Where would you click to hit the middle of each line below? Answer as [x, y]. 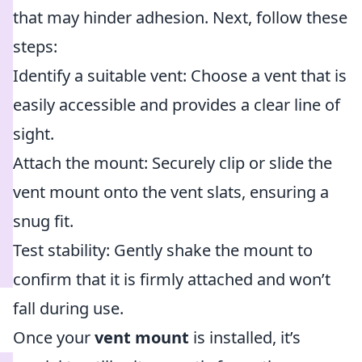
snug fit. [43, 221]
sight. [34, 134]
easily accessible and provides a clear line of [177, 105]
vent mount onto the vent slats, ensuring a [171, 192]
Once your [54, 337]
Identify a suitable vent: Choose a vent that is [180, 76]
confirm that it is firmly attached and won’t [172, 279]
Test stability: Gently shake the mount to [163, 250]
